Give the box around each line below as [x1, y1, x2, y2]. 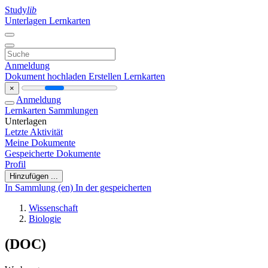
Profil [5, 159, 26, 169]
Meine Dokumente [5, 138, 75, 148]
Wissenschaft [29, 203, 78, 213]
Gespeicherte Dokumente [5, 148, 100, 159]
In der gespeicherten [75, 182, 151, 193]
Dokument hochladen [5, 71, 89, 81]
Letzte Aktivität [5, 127, 63, 137]
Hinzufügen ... [10, 172, 58, 181]
